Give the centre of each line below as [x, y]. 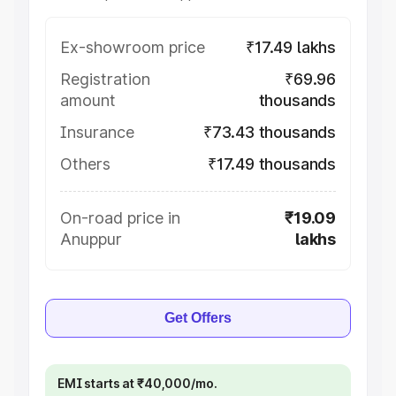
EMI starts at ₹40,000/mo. [137, 383]
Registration [105, 79]
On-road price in [120, 218]
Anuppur [91, 239]
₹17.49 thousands [271, 164]
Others [85, 164]
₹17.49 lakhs [291, 47]
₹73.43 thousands [269, 132]
